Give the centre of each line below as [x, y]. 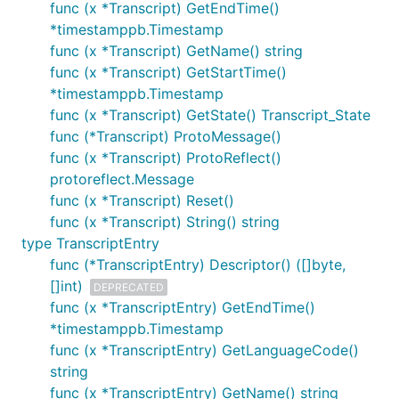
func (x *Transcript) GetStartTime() [168, 72]
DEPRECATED [129, 287]
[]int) [66, 286]
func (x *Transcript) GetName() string [176, 51]
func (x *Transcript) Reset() [142, 200]
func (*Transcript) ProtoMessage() [166, 136]
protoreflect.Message [122, 179]
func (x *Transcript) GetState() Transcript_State [210, 115]
